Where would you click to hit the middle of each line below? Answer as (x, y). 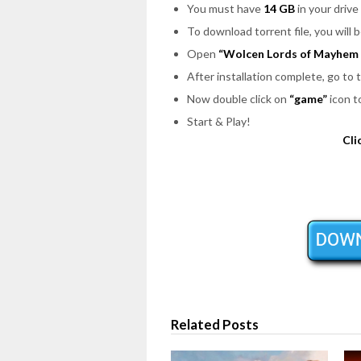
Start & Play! (219, 121)
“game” (308, 98)
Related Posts (215, 325)
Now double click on (238, 98)
